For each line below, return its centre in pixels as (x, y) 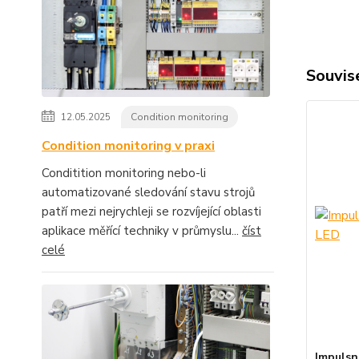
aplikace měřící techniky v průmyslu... (142, 231)
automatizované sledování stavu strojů (148, 193)
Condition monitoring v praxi (128, 146)
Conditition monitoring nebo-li (124, 173)
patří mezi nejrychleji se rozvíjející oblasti (151, 212)
